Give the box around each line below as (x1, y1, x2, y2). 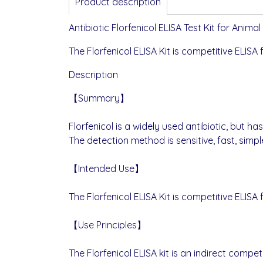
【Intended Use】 (69, 163, 144, 174)
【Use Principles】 (69, 219, 146, 231)
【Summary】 (69, 92, 129, 104)
